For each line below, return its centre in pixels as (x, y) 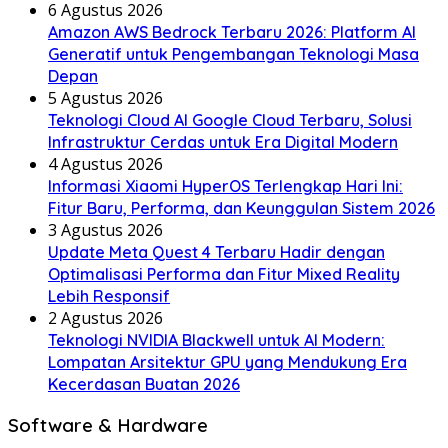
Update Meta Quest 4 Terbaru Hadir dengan (216, 251)
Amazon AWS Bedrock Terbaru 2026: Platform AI (232, 31)
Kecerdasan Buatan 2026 (144, 383)
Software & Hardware (108, 425)
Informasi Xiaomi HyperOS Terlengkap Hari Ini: (225, 185)
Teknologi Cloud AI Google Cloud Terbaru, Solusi (230, 119)
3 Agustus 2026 (105, 229)
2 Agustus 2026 (105, 317)
